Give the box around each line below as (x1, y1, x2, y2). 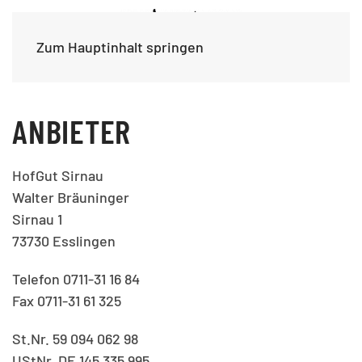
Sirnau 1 (12, 210, 62, 228)
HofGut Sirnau (12, 166, 103, 184)
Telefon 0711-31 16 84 (12, 270, 143, 288)
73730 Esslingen (12, 232, 119, 250)
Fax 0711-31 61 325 (12, 292, 121, 309)
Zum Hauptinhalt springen (36, 38, 204, 56)
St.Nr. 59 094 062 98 (12, 330, 141, 347)
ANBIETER (12, 111, 131, 150)
